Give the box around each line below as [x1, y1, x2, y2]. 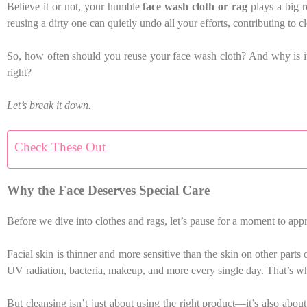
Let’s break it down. [7, 99, 91, 111]
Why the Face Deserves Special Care [7, 183, 210, 198]
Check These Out [14, 139, 106, 154]
